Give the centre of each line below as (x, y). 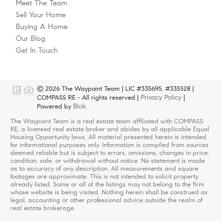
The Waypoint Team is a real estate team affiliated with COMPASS (107, 121)
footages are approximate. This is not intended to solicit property (104, 176)
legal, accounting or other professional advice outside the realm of (106, 200)
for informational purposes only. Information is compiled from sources (109, 145)
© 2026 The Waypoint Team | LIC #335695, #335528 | (115, 89)
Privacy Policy (161, 97)
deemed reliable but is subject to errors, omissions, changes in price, (110, 153)
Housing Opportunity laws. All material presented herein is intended (108, 137)
